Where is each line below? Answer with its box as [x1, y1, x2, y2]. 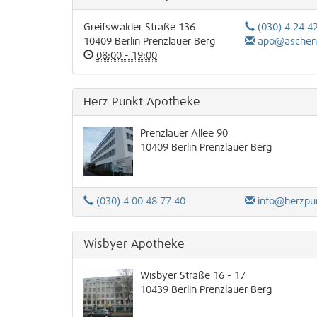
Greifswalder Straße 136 [83, 23, 195, 33]
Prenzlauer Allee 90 [140, 129, 228, 139]
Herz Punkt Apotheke [83, 96, 200, 108]
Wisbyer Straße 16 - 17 [140, 271, 246, 281]
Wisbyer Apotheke [83, 238, 185, 250]
